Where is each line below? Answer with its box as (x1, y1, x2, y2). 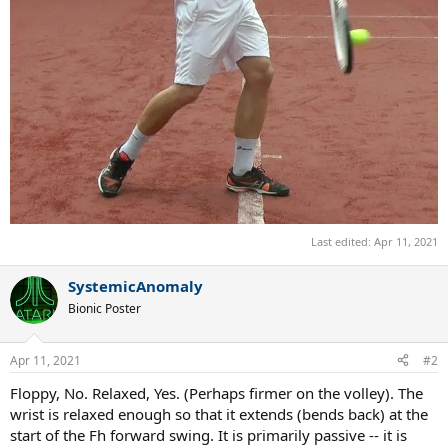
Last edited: (311, 234, 374, 250)
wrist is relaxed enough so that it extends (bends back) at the (10, 403, 428, 424)
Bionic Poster (68, 300, 141, 318)
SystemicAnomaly (68, 276, 203, 297)
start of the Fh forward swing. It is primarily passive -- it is (10, 424, 407, 445)
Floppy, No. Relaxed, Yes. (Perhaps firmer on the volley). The (10, 382, 423, 403)
